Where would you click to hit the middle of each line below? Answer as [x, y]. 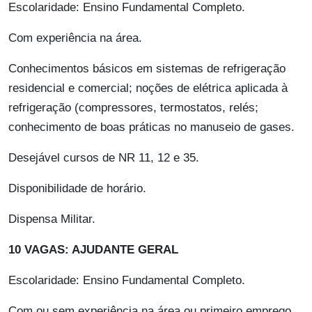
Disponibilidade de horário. [77, 189]
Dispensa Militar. [52, 219]
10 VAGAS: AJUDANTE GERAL [93, 250]
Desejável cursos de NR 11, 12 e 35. [104, 158]
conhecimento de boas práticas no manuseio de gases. [151, 127]
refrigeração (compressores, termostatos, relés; [133, 108]
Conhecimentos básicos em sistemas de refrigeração [147, 69]
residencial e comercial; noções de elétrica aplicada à [148, 88]
